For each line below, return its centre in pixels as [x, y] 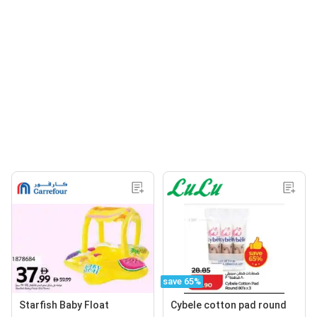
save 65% [182, 281]
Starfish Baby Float [64, 305]
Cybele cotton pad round [229, 305]
